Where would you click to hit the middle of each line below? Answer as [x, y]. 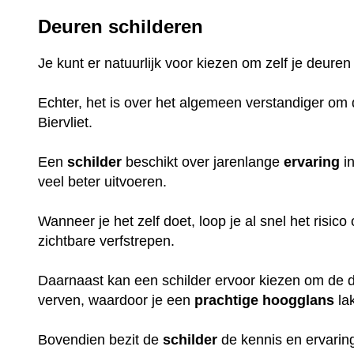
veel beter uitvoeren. [103, 182]
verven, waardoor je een [117, 301]
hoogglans [299, 301]
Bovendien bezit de [101, 340]
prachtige [227, 301]
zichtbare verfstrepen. [107, 241]
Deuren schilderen [121, 27]
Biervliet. [66, 123]
